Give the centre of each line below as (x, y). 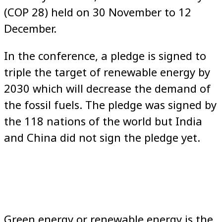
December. (30, 28)
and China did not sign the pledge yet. (102, 137)
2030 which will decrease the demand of (107, 88)
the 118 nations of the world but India (103, 121)
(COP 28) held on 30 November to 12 (98, 12)
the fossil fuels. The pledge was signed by (110, 104)
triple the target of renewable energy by (107, 72)
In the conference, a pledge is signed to (105, 55)
